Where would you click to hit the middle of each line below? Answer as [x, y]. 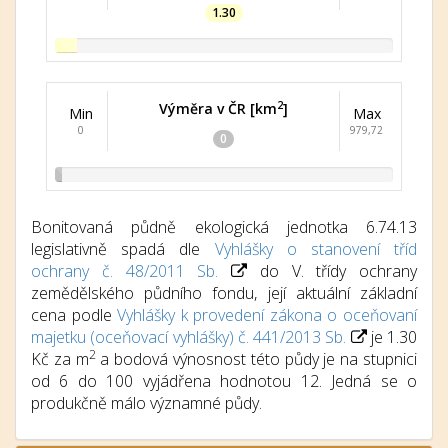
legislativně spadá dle [123, 249]
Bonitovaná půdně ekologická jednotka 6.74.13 [224, 227]
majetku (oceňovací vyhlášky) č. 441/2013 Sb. [189, 337]
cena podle [74, 315]
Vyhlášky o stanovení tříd [315, 249]
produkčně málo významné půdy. [146, 403]
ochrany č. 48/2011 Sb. [125, 271]
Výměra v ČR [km [218, 108]
